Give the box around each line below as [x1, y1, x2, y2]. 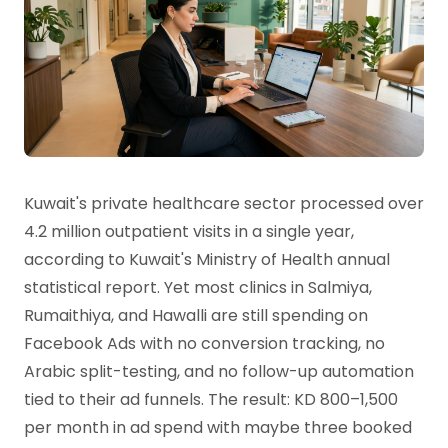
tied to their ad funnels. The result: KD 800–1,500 [24, 388, 398, 412]
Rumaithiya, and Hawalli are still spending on [24, 304, 368, 328]
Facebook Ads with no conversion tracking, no [24, 332, 385, 356]
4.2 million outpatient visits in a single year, [24, 220, 354, 244]
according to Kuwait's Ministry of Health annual [24, 248, 390, 272]
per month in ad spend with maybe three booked [24, 416, 412, 440]
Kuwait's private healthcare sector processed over [24, 192, 424, 216]
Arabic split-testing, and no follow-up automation [24, 360, 414, 384]
